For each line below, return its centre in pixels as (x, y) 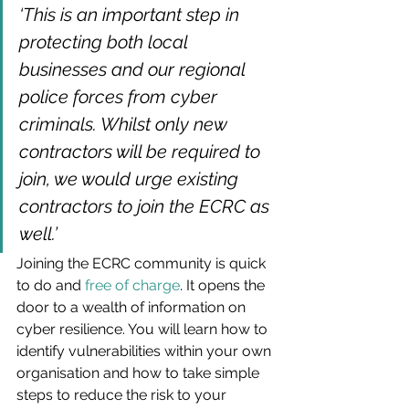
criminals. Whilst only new (126, 125)
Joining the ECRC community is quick (143, 264)
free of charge (132, 286)
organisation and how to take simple (140, 373)
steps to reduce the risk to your (123, 395)
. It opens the (224, 286)
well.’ (38, 234)
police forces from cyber (121, 97)
